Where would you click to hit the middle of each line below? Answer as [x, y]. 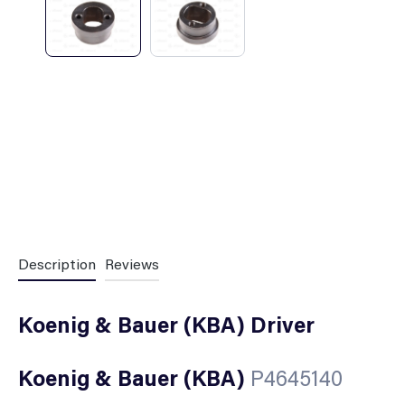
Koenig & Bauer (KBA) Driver [166, 324]
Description [57, 263]
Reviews [132, 263]
